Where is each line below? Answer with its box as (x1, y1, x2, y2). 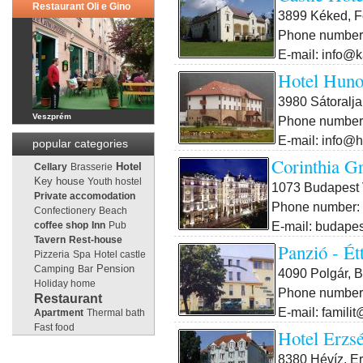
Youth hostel (88, 176, 142, 187)
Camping (34, 263, 75, 275)
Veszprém (32, 112, 71, 121)
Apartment (34, 307, 83, 318)
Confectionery (34, 205, 96, 216)
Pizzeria (34, 249, 70, 260)
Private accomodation (34, 190, 135, 202)
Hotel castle (94, 249, 146, 260)
